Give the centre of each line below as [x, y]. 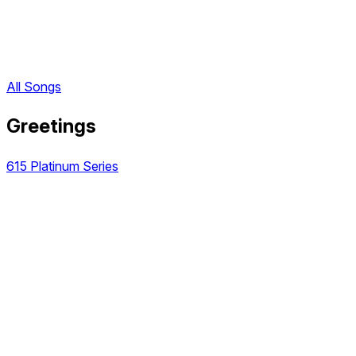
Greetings [51, 126]
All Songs [34, 87]
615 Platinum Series [62, 166]
